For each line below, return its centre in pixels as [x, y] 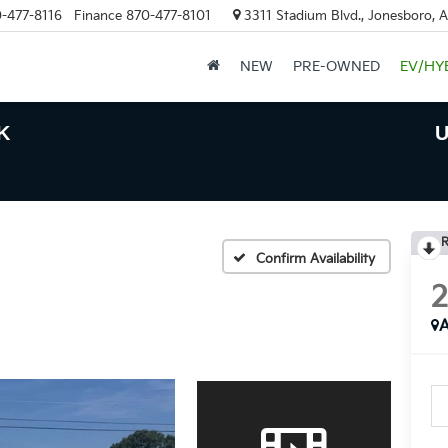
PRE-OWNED [336, 67]
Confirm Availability [315, 258]
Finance [97, 15]
